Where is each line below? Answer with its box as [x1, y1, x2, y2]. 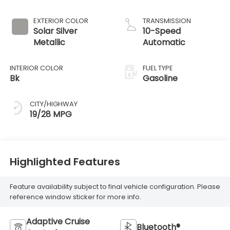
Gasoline [143, 72, 178, 85]
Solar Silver [33, 25, 78, 37]
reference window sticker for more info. [9, 191, 141, 202]
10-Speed [143, 25, 181, 37]
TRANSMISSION [143, 16, 191, 26]
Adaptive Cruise [26, 216, 90, 228]
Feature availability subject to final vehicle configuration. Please [9, 181, 220, 191]
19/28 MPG [29, 108, 72, 121]
